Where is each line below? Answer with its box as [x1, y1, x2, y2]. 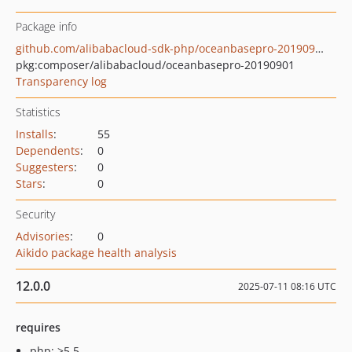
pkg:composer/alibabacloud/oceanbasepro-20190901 [16, 57, 295, 72]
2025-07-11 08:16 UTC [238, 280, 336, 293]
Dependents [16, 143, 80, 158]
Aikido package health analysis [16, 245, 177, 260]
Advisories [16, 229, 70, 244]
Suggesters [16, 159, 74, 174]
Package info [16, 19, 77, 34]
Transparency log [16, 74, 107, 89]
